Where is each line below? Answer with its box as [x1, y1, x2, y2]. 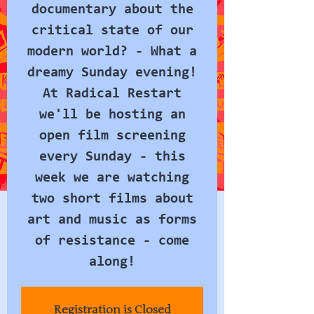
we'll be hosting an [39, 108, 186, 122]
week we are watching [35, 171, 189, 185]
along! [89, 255, 135, 269]
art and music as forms [27, 213, 197, 227]
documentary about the [31, 3, 193, 17]
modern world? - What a [27, 45, 197, 59]
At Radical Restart [43, 87, 182, 101]
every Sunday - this [39, 150, 186, 164]
